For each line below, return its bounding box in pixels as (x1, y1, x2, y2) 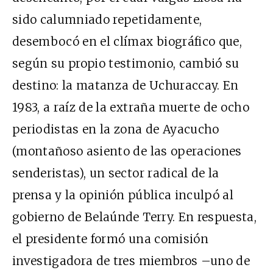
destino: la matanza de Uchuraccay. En (12, 78, 239, 93)
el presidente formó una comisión (12, 232, 208, 247)
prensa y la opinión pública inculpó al (12, 188, 233, 203)
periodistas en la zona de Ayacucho (12, 122, 219, 137)
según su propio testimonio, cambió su (12, 56, 239, 71)
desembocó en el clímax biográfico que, (12, 34, 242, 49)
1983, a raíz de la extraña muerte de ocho (12, 100, 250, 115)
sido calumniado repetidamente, (12, 12, 202, 27)
